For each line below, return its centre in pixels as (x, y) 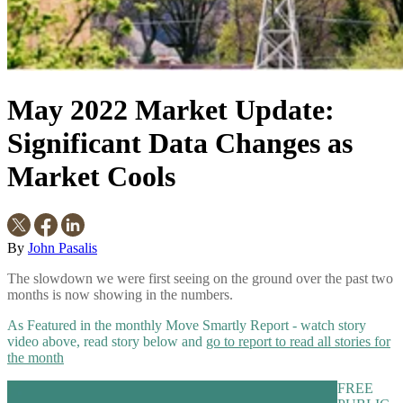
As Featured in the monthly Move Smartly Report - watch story (187, 325)
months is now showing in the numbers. (120, 294)
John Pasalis (63, 247)
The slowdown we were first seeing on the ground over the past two (200, 278)
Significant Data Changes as (180, 143)
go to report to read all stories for (298, 341)
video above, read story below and (107, 341)
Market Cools (91, 177)
